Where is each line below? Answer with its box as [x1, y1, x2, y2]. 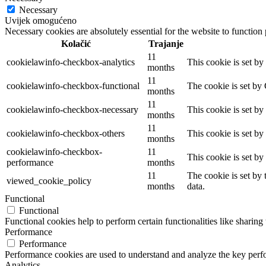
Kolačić [61, 38, 91, 49]
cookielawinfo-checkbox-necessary [7, 104, 138, 115]
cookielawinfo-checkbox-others [7, 128, 125, 138]
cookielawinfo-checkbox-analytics [7, 56, 135, 67]
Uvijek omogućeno [5, 15, 77, 26]
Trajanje [148, 38, 183, 49]
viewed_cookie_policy [7, 175, 91, 186]
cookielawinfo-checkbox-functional [7, 80, 140, 91]
